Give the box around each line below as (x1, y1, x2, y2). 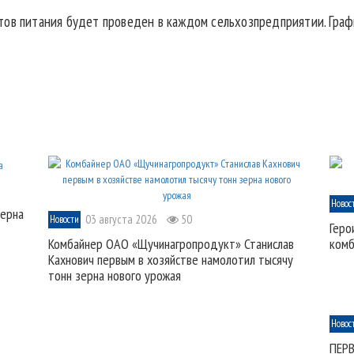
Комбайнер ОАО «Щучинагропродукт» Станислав (47, 235, 294, 254)
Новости (49, 213, 79, 227)
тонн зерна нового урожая (47, 266, 181, 285)
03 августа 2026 (85, 212, 157, 228)
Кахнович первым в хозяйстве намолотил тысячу (47, 250, 293, 269)
